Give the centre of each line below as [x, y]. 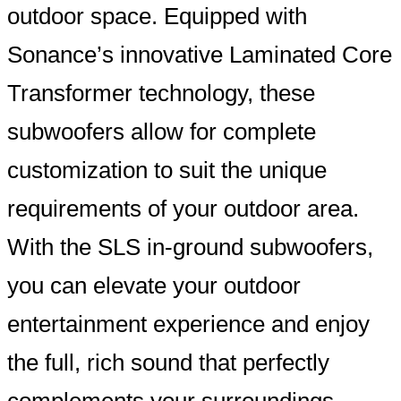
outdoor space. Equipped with [157, 16]
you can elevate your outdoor [154, 285]
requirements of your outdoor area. [183, 208]
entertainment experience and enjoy [188, 324]
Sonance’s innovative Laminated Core [200, 54]
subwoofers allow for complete [162, 131]
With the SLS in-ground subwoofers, [190, 247]
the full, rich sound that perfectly [168, 362]
